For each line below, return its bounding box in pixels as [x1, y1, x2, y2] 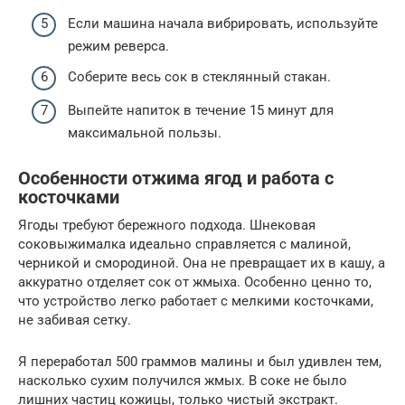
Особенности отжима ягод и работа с [18, 168, 334, 190]
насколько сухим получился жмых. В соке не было [18, 372, 347, 390]
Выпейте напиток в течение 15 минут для [68, 102, 334, 119]
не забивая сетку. [18, 312, 131, 329]
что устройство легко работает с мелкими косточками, [18, 293, 373, 310]
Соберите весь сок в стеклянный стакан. [68, 68, 331, 85]
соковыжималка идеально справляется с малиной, [18, 236, 351, 253]
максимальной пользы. [68, 125, 221, 142]
